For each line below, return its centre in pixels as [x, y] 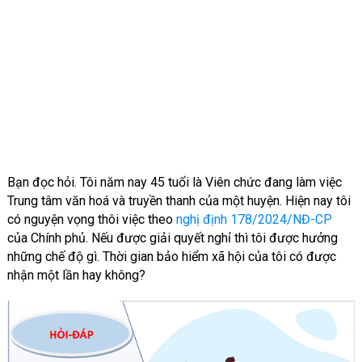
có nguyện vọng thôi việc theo [91, 219]
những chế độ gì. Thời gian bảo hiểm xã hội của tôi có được [171, 257]
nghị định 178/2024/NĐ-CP [254, 219]
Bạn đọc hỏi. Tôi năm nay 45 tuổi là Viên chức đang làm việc [174, 182]
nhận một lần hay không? [76, 275]
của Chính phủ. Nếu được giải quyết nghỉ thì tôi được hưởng [172, 238]
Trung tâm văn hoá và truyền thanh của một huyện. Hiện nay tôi [179, 201]
